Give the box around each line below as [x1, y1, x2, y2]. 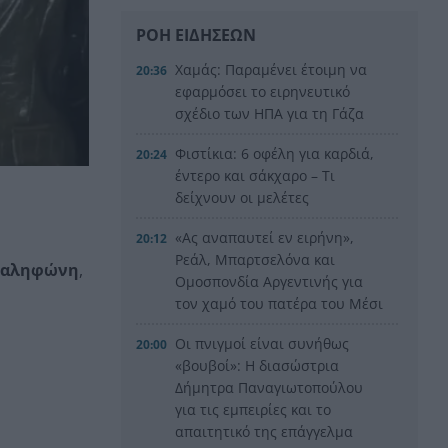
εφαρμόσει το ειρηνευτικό [175, 81, 351, 101]
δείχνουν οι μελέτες [175, 187, 310, 207]
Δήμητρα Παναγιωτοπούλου [175, 377, 364, 397]
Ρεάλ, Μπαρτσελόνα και [175, 249, 336, 269]
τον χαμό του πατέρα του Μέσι [175, 293, 384, 313]
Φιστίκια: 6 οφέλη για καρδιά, [175, 143, 375, 163]
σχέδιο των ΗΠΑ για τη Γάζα [175, 103, 365, 123]
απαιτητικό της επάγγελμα [175, 421, 354, 441]
